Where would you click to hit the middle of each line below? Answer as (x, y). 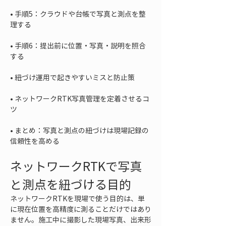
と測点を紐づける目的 (71, 184)
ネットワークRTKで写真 (76, 166)
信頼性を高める (35, 141)
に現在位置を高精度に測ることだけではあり (81, 209)
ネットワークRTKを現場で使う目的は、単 (77, 198)
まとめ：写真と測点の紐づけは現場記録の (82, 130)
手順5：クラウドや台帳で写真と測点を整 (80, 14)
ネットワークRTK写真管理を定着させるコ (82, 98)
